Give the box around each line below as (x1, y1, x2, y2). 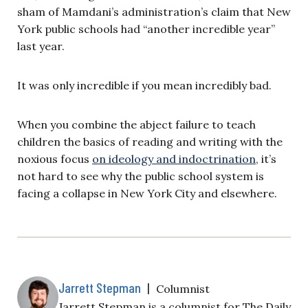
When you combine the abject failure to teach (17, 117, 256, 131)
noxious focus (17, 151, 92, 166)
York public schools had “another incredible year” (17, 21, 275, 36)
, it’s (256, 151, 276, 166)
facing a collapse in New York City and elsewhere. (17, 186, 277, 200)
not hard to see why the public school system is (17, 168, 264, 183)
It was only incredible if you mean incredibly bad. (17, 78, 272, 92)
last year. (17, 38, 65, 53)
